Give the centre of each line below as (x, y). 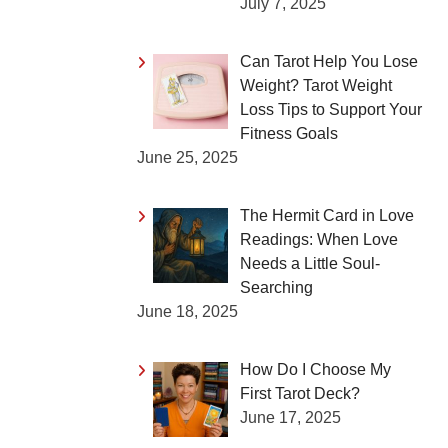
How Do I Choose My (315, 369)
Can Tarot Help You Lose (329, 61)
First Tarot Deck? (300, 393)
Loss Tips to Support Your (331, 109)
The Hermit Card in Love (327, 215)
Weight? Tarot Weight (316, 85)
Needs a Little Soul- (310, 263)
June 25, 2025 (187, 157)
